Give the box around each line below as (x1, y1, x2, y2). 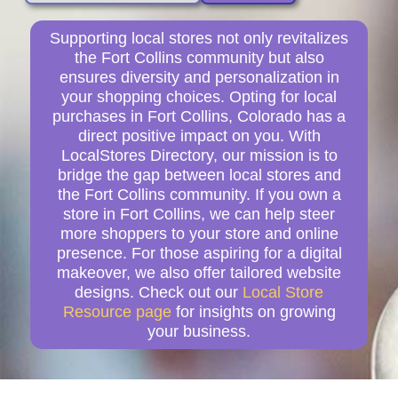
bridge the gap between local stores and (57, 165, 341, 184)
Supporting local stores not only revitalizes (50, 28, 348, 47)
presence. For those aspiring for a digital (56, 243, 342, 262)
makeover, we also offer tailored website (57, 263, 341, 282)
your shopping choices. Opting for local (61, 87, 337, 106)
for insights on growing (171, 302, 336, 321)
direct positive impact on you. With (77, 126, 321, 145)
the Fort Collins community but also (74, 48, 324, 67)
